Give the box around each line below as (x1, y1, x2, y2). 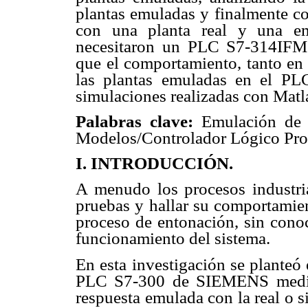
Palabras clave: (76, 112, 201, 131)
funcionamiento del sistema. (76, 229, 270, 248)
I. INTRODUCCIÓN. (76, 154, 233, 173)
